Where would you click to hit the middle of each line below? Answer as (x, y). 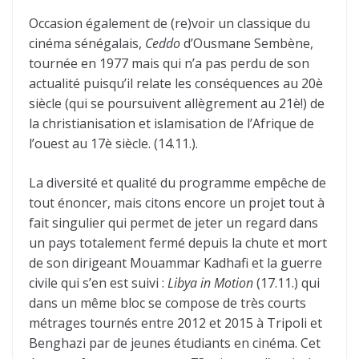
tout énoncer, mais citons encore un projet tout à (177, 203)
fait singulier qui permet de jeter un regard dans (173, 223)
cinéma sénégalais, (85, 44)
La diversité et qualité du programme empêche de (177, 183)
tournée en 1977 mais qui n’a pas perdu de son (169, 64)
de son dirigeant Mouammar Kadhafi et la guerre (175, 263)
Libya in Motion (210, 283)
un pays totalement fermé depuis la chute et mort (178, 243)
